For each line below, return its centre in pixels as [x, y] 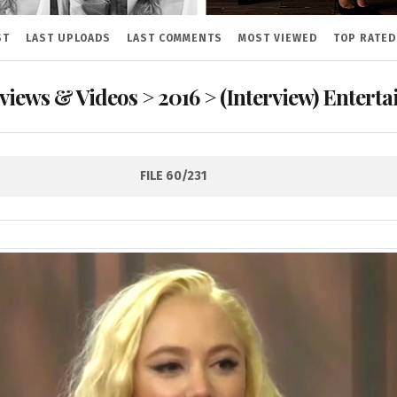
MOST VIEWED [277, 39]
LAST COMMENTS [174, 39]
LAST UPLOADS [68, 39]
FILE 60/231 [173, 176]
